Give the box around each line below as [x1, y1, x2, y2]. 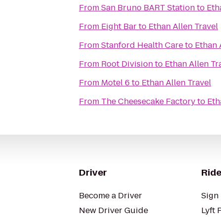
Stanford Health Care [101, 39, 183, 51]
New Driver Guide [79, 205, 148, 216]
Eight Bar [101, 21, 137, 32]
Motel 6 [101, 77, 130, 88]
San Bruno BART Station [101, 2, 195, 13]
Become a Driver [79, 190, 142, 201]
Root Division [101, 58, 153, 70]
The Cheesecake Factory [101, 96, 195, 107]
